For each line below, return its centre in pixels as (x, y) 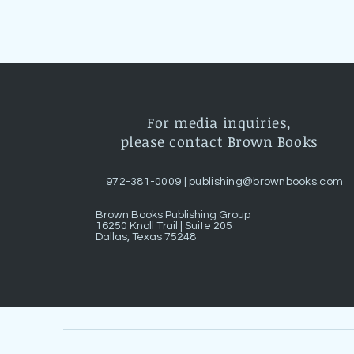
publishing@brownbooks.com (266, 182)
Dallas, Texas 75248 (146, 237)
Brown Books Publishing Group (173, 215)
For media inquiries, (219, 122)
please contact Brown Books (219, 141)
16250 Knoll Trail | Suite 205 (164, 226)
